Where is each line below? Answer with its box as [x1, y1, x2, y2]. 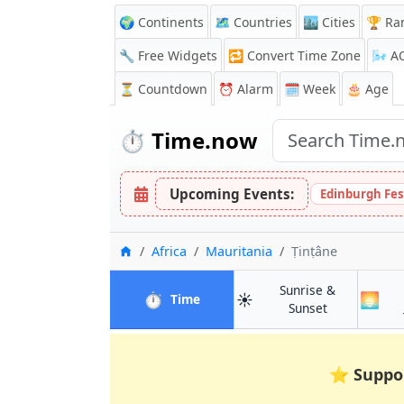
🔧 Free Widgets [119, 47, 217, 64]
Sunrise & [280, 281, 336, 298]
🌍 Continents [119, 14, 204, 31]
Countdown [138, 80, 207, 97]
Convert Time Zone [247, 47, 361, 64]
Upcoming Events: [170, 185, 294, 203]
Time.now [146, 125, 258, 155]
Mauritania [206, 243, 272, 260]
